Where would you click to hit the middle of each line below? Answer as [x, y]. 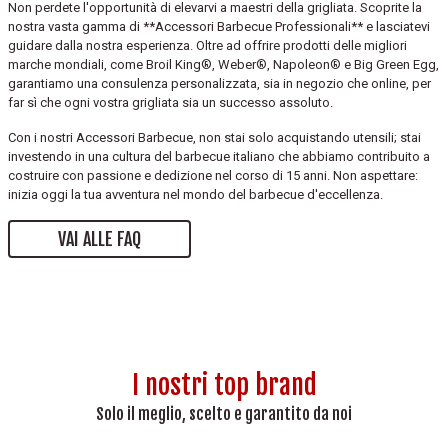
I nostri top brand [224, 384]
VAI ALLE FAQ [99, 238]
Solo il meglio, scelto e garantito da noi [224, 413]
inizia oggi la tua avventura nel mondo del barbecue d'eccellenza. [195, 194]
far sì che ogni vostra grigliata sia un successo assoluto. [170, 102]
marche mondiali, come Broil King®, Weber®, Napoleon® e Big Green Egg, [223, 64]
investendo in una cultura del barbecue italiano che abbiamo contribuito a [219, 156]
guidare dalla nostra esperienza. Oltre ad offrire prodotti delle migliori [207, 45]
